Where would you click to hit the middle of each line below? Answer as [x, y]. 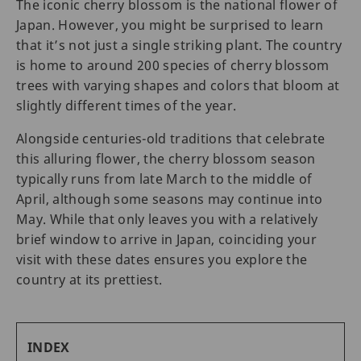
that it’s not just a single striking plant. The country [179, 45]
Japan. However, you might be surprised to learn [170, 25]
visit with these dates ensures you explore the [162, 259]
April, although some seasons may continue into [170, 199]
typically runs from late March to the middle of [164, 178]
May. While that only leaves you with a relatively [167, 219]
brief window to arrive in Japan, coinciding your [167, 239]
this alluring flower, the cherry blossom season [166, 158]
